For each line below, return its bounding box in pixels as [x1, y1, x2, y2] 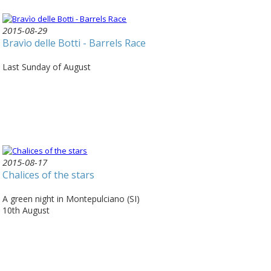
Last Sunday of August [2, 61, 91, 73]
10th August [2, 204, 53, 217]
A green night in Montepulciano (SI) [2, 193, 140, 205]
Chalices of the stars [2, 168, 95, 182]
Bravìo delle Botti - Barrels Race [2, 36, 146, 50]
